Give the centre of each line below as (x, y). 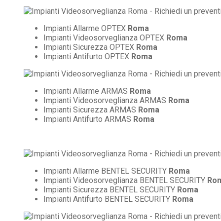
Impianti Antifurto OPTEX (87, 56)
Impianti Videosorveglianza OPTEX (105, 37)
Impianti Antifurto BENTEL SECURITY (108, 199)
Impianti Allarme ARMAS (87, 91)
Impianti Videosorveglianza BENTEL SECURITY (125, 180)
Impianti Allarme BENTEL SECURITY (106, 171)
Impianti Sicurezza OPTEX (90, 47)
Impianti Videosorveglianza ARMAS (106, 100)
